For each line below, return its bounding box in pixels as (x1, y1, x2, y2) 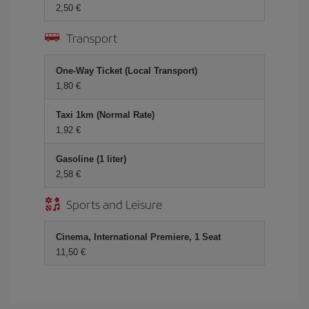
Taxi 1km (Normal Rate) (56, 110, 154, 120)
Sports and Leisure (66, 195, 162, 212)
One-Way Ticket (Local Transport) (56, 66, 197, 76)
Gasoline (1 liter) (56, 154, 126, 164)
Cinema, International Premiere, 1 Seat (56, 232, 221, 242)
